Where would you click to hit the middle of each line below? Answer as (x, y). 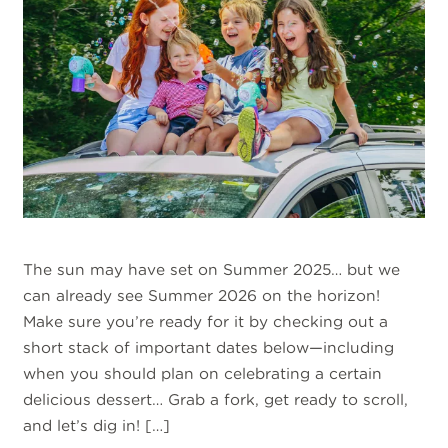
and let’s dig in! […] (97, 426)
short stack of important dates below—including (209, 348)
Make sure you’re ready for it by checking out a (206, 322)
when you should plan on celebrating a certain (203, 374)
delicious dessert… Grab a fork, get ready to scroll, (216, 400)
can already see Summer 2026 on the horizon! (202, 296)
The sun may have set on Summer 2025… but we (212, 270)
